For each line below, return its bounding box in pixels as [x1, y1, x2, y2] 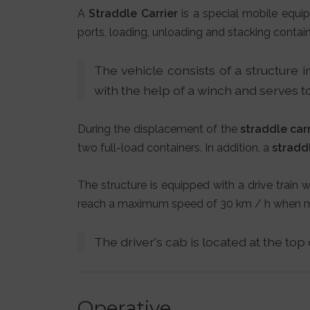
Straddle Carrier [89, 7, 178, 21]
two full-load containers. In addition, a [77, 140, 272, 154]
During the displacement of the [77, 122, 241, 136]
